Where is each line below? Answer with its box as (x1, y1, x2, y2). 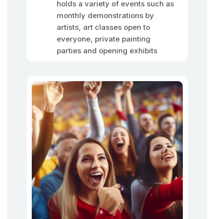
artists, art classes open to (57, 22, 150, 32)
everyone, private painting (57, 34, 151, 44)
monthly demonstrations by (57, 11, 154, 20)
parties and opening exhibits (57, 46, 157, 55)
